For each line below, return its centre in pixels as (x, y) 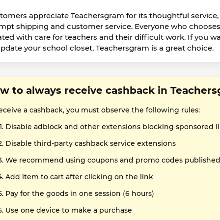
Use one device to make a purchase (69, 210)
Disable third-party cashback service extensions (91, 143)
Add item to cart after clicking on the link (79, 177)
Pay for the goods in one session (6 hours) (80, 193)
